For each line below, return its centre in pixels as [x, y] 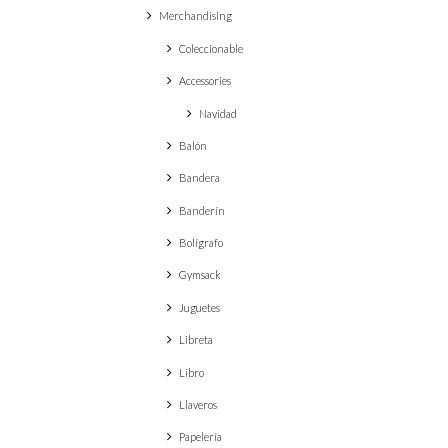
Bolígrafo [201, 243]
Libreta [196, 340]
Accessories [205, 81]
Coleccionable [211, 48]
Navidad [218, 113]
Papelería [200, 437]
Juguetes [199, 307]
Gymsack [200, 275]
